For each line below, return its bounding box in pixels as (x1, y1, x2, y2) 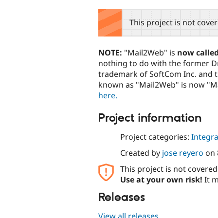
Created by (120, 147, 162, 159)
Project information (98, 110, 201, 126)
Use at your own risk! (120, 174, 202, 185)
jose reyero (162, 147, 203, 159)
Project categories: (120, 131, 191, 143)
